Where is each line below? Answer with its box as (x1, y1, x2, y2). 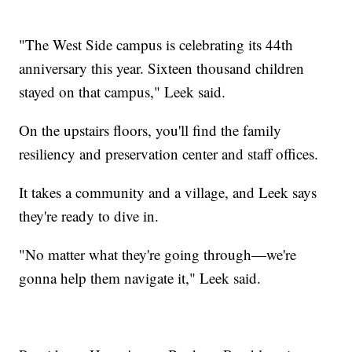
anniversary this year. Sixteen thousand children (19, 58, 305, 79)
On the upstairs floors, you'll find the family (19, 120, 282, 141)
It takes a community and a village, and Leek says (19, 182, 317, 203)
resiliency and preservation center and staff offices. (19, 144, 319, 164)
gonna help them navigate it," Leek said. (19, 268, 262, 288)
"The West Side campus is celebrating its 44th (19, 35, 294, 55)
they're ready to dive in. (19, 206, 159, 226)
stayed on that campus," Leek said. (19, 82, 226, 102)
